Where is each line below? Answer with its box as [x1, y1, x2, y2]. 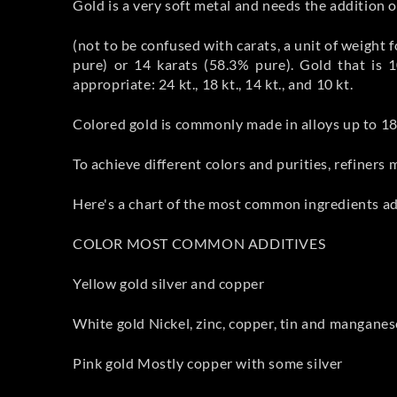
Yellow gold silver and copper [73, 274, 265, 292]
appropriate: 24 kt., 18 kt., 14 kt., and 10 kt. [73, 74, 354, 92]
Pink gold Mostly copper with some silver [73, 354, 343, 371]
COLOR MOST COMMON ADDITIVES [73, 234, 326, 252]
